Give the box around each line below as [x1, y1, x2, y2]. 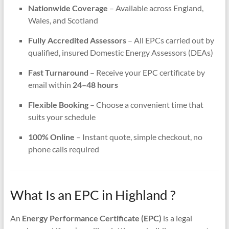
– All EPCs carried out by [126, 35, 214, 45]
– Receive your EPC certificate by [88, 67, 205, 77]
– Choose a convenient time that [88, 99, 203, 109]
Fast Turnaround [28, 67, 88, 77]
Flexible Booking [28, 99, 88, 109]
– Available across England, [107, 3, 203, 13]
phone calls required [28, 144, 99, 154]
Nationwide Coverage [28, 3, 108, 13]
